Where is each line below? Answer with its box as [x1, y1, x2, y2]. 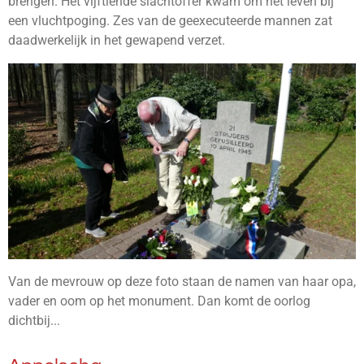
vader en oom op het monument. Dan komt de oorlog [8, 292, 310, 309]
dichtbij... [8, 312, 60, 328]
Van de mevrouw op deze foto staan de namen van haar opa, [8, 273, 356, 289]
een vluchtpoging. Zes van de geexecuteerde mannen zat [8, 12, 332, 28]
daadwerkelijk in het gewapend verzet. [8, 32, 225, 48]
